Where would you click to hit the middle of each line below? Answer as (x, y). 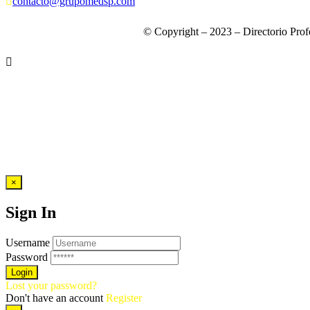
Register (124, 298)
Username (28, 242)
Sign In (31, 213)
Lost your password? (51, 285)
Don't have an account (56, 298)
